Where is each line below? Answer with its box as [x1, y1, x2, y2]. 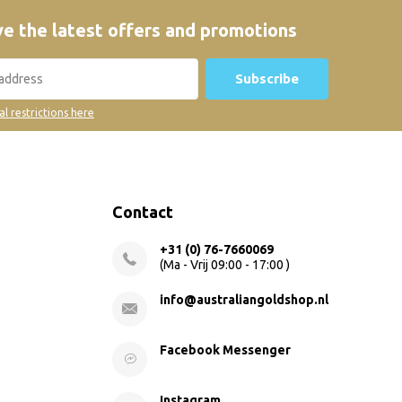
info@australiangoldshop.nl [160, 293, 328, 308]
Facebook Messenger [160, 343, 291, 358]
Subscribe [235, 71, 299, 87]
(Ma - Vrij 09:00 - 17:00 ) [160, 258, 290, 273]
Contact [112, 203, 173, 222]
